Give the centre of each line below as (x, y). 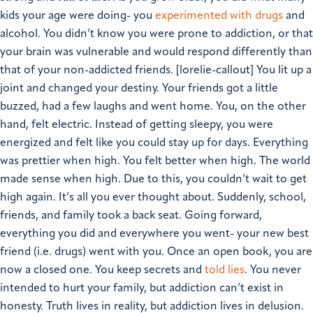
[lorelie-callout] (215, 71)
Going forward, (223, 216)
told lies (225, 271)
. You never (273, 271)
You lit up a (284, 71)
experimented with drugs (219, 16)
